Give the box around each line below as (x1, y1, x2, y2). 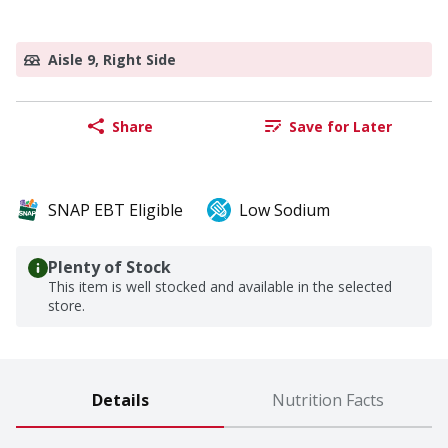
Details (91, 389, 149, 412)
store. (48, 296, 85, 316)
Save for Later (288, 116, 392, 136)
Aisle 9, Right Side (48, 50, 176, 70)
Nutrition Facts (272, 389, 384, 412)
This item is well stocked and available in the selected (48, 277, 392, 297)
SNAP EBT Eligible (48, 199, 183, 222)
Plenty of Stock (48, 256, 171, 279)
